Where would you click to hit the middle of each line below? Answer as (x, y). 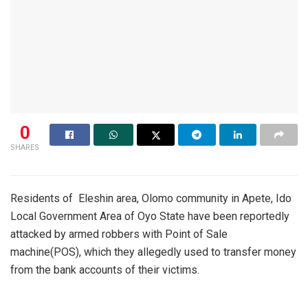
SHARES (25, 147)
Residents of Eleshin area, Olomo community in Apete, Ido (151, 198)
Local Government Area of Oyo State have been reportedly (150, 216)
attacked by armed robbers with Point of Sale (119, 234)
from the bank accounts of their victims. (105, 269)
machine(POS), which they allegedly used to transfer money (153, 252)
